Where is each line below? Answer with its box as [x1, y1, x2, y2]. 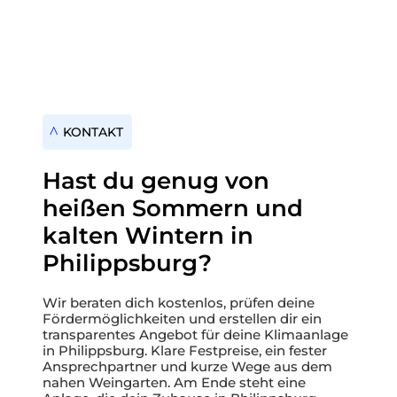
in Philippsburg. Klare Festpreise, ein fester [43, 343, 327, 360]
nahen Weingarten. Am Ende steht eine [43, 375, 306, 392]
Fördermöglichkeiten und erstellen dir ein [43, 311, 322, 328]
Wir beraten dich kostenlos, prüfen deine [43, 295, 315, 312]
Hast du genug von [43, 167, 269, 196]
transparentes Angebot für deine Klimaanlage [43, 327, 348, 344]
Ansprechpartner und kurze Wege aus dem [43, 359, 332, 376]
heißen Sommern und [43, 194, 303, 223]
